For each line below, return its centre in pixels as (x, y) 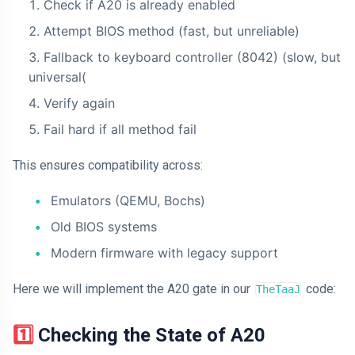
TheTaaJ (278, 289)
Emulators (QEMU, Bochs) (128, 200)
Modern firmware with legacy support (164, 253)
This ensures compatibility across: (108, 165)
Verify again (79, 103)
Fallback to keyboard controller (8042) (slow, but (192, 57)
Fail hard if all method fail (120, 129)
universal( (57, 77)
